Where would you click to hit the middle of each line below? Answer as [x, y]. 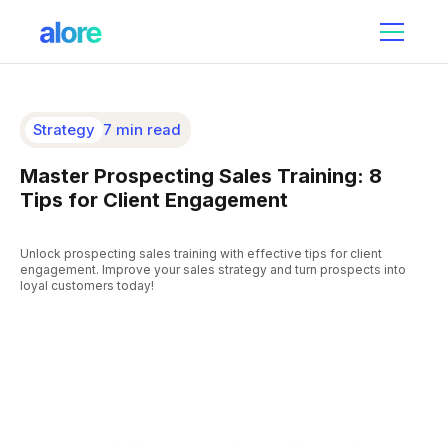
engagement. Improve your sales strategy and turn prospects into [213, 269]
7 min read [141, 129]
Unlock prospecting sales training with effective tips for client [201, 253]
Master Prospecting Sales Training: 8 [201, 175]
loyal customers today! [87, 285]
